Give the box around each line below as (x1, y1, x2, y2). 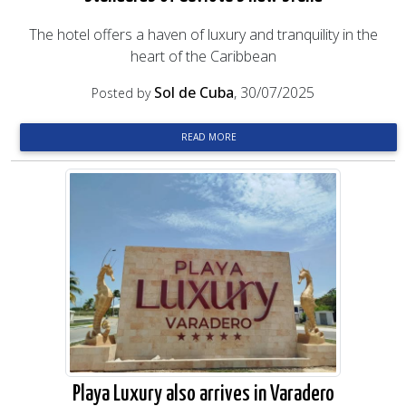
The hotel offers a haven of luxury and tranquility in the (28, 24, 378, 44)
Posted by (92, 84, 154, 101)
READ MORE (180, 130, 237, 143)
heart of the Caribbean (130, 46, 276, 66)
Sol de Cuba (154, 82, 234, 102)
